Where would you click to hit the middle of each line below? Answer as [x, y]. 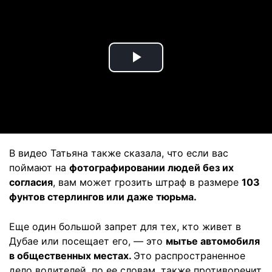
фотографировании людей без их [151, 168]
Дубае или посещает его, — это [87, 241]
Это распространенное [189, 256]
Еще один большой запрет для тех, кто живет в [125, 227]
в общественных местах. [71, 256]
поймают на [39, 168]
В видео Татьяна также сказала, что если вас [119, 153]
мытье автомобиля [213, 241]
